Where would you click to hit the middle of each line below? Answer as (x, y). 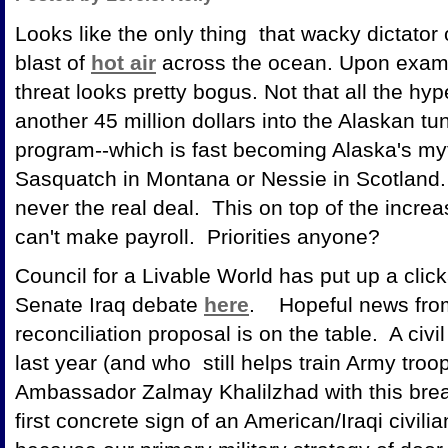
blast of (53, 62)
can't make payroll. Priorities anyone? (197, 236)
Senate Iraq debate (109, 304)
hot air (123, 62)
